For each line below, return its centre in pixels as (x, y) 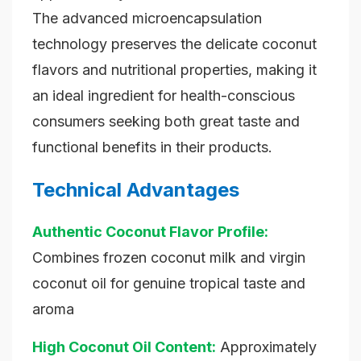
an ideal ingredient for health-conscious (164, 96)
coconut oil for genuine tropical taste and (169, 284)
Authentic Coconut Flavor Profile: (150, 232)
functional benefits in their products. (152, 147)
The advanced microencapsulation (147, 19)
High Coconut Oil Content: (124, 347)
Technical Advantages (136, 190)
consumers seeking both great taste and (166, 122)
